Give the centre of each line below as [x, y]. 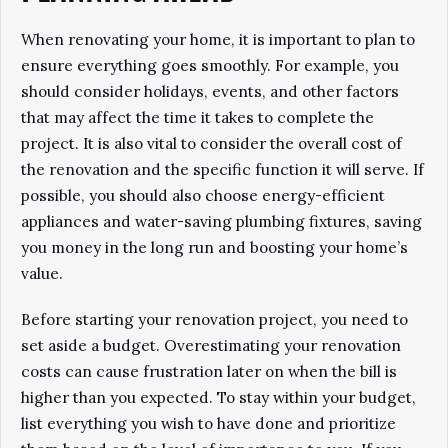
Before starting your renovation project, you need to [214, 319]
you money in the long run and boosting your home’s [214, 247]
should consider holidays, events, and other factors [210, 91]
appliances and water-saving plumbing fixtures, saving [221, 221]
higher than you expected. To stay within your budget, [218, 397]
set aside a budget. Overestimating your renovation [211, 345]
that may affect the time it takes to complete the [197, 117]
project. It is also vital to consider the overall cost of [211, 143]
